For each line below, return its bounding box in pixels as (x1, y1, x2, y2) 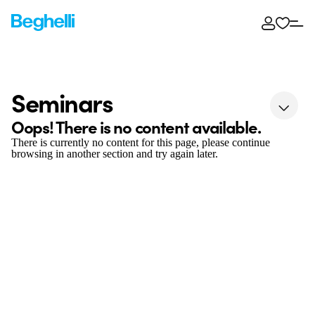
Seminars (11, 84, 113, 119)
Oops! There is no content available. (11, 115, 261, 138)
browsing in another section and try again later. (11, 148, 218, 160)
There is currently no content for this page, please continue (11, 136, 270, 148)
